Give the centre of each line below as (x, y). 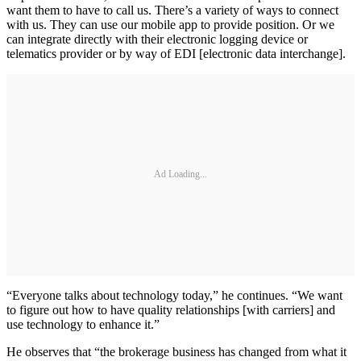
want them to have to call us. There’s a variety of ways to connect (172, 10)
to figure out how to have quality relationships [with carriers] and (171, 309)
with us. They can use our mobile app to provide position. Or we (170, 24)
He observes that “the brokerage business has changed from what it (176, 351)
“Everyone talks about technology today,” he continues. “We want (174, 295)
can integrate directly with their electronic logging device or (157, 39)
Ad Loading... (180, 174)
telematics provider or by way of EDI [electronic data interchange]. (176, 53)
